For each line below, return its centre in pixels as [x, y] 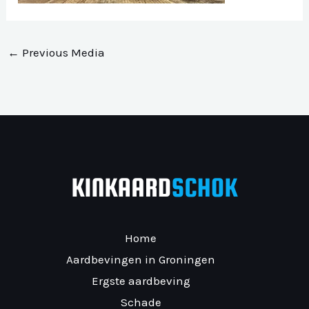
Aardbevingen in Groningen [141, 260]
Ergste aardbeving [141, 281]
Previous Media [62, 52]
